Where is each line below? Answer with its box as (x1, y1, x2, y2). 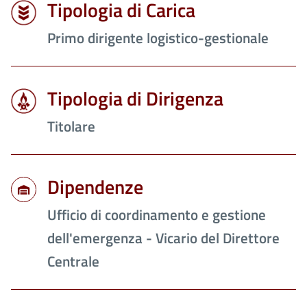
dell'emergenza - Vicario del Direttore (47, 227, 280, 249)
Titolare (47, 115, 95, 138)
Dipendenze (47, 172, 143, 202)
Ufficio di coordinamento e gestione (47, 204, 266, 226)
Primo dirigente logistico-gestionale (47, 27, 269, 49)
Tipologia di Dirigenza (47, 84, 223, 114)
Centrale (47, 250, 99, 273)
